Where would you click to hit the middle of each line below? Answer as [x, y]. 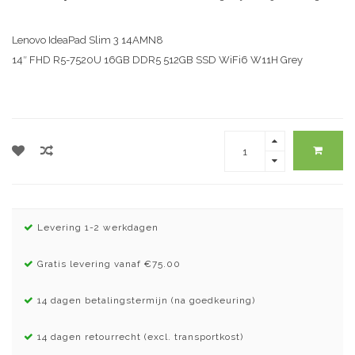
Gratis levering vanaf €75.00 [107, 264]
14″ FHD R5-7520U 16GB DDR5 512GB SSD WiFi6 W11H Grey [157, 60]
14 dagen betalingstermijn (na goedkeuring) [145, 301]
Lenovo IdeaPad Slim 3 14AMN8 [88, 40]
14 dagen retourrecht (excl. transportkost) [139, 337]
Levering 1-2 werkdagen [96, 228]
